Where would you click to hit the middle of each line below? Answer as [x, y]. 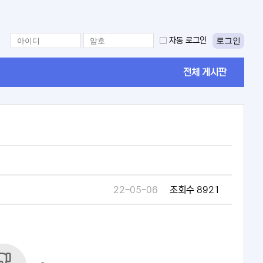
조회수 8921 [195, 190]
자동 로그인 [188, 41]
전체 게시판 [205, 73]
